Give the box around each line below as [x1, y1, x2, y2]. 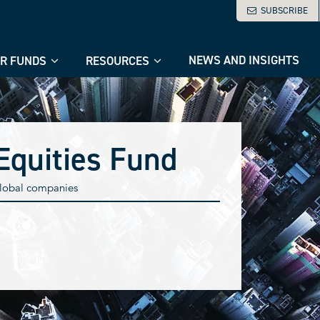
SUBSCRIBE [261, 4, 308, 16]
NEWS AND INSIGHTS [189, 52, 299, 68]
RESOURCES [86, 53, 149, 69]
